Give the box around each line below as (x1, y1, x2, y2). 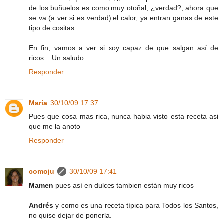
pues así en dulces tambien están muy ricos (53, 181, 194, 190)
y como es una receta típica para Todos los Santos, (53, 201, 218, 210)
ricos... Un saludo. (29, 54, 86, 62)
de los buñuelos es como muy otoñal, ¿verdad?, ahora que (29, 4, 218, 12)
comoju (29, 167, 54, 176)
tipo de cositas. (29, 24, 76, 32)
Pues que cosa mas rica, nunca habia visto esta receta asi (29, 112, 218, 121)
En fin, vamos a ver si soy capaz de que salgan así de (29, 44, 218, 52)
